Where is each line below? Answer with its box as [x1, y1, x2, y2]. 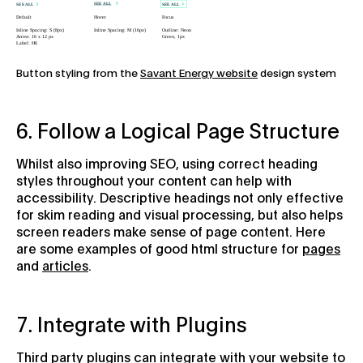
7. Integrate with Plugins [16, 310, 247, 337]
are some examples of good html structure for [16, 239, 302, 257]
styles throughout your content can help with [16, 171, 292, 189]
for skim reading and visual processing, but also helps [16, 205, 343, 223]
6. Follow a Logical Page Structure [16, 116, 340, 143]
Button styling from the [16, 65, 140, 80]
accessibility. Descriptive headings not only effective [16, 188, 344, 206]
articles [42, 256, 88, 274]
